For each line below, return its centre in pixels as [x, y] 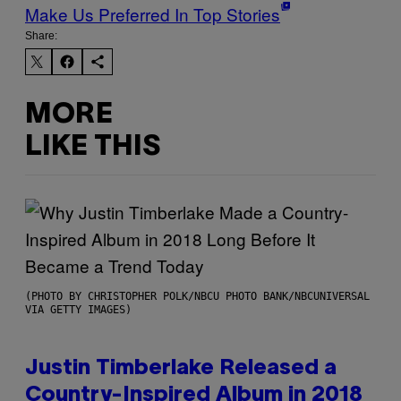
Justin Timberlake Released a [181, 369]
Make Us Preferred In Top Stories [153, 14]
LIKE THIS [93, 147]
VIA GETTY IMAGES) [78, 310]
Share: [41, 36]
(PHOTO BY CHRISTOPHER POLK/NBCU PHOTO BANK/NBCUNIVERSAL [197, 297]
